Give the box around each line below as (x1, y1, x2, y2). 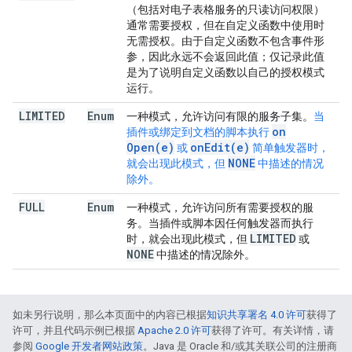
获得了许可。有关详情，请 (211, 324, 334, 336)
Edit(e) (204, 140, 250, 155)
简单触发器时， (250, 141, 329, 154)
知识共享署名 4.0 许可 (207, 309, 306, 321)
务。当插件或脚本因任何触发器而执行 (126, 217, 313, 229)
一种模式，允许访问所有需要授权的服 (126, 201, 313, 214)
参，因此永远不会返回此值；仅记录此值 (126, 50, 324, 63)
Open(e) (126, 140, 174, 155)
